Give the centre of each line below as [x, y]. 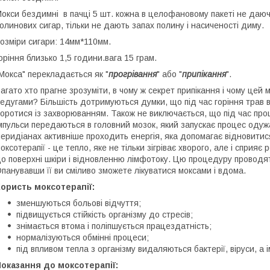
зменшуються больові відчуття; [79, 203]
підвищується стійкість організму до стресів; [105, 215]
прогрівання [133, 74]
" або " [169, 74]
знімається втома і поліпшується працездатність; [114, 226]
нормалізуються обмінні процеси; [83, 237]
